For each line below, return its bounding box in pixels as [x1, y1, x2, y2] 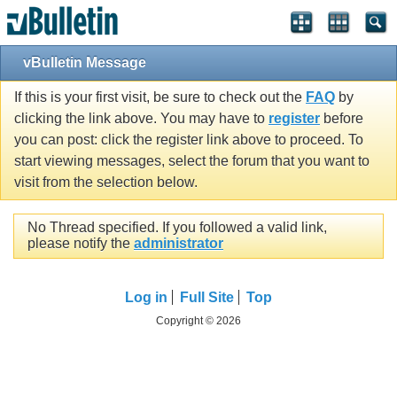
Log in [125, 289, 167, 305]
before [320, 111, 363, 127]
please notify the [27, 236, 134, 252]
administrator [134, 236, 223, 252]
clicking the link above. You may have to [14, 111, 269, 127]
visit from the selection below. [14, 175, 198, 191]
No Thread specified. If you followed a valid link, [27, 220, 327, 236]
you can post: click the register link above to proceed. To [14, 132, 363, 148]
